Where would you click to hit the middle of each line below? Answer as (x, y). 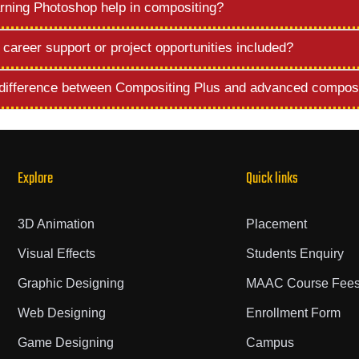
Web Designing (61, 313)
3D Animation (56, 224)
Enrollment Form (293, 313)
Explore (35, 179)
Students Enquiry (294, 254)
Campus (270, 343)
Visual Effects (56, 254)
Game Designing (65, 343)
